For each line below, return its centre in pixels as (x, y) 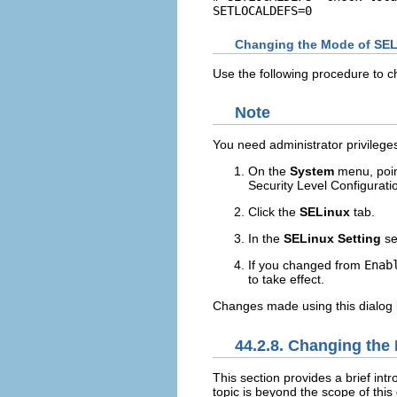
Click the (274, 212)
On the (269, 171)
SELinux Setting (332, 239)
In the (266, 239)
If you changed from (306, 265)
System (312, 171)
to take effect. (286, 280)
